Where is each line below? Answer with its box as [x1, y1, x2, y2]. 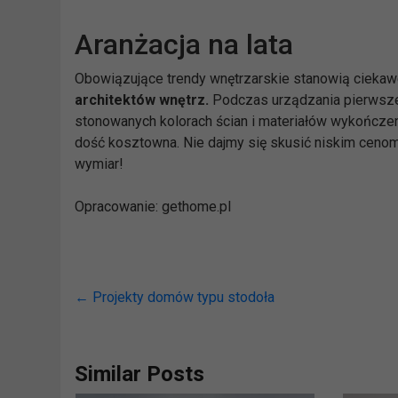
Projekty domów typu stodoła [89, 289, 275, 306]
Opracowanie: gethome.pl [75, 198, 232, 215]
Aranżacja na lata [75, 28, 301, 61]
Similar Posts [75, 362, 205, 386]
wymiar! [75, 155, 124, 172]
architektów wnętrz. [75, 92, 210, 108]
